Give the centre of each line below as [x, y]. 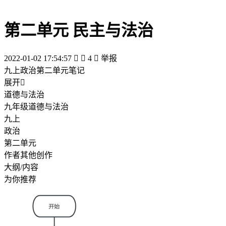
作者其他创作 [28, 155]
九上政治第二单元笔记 [44, 70]
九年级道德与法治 [36, 106]
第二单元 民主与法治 [79, 31]
